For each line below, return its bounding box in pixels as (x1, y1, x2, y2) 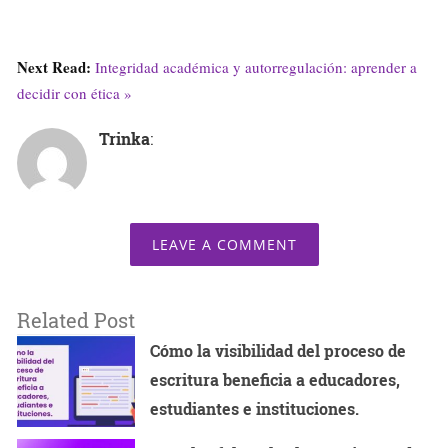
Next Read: (17, 56, 95, 79)
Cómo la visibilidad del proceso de (150, 340, 407, 362)
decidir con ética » (17, 83, 132, 104)
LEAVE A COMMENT (151, 235, 297, 255)
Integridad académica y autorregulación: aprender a (95, 57, 417, 78)
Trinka (99, 128, 150, 150)
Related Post (17, 307, 135, 334)
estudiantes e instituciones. (150, 398, 360, 420)
